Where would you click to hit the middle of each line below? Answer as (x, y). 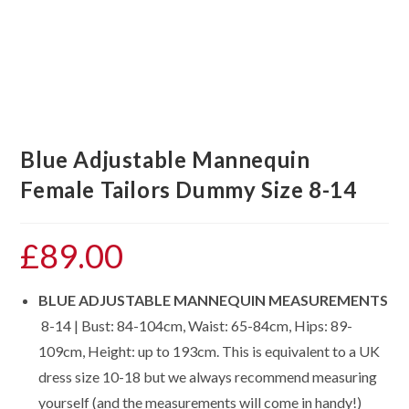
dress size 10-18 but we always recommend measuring (208, 376)
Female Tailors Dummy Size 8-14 (189, 189)
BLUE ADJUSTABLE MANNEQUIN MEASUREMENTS (214, 299)
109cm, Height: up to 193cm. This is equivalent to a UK (210, 351)
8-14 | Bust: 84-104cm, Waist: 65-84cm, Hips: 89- (196, 325)
